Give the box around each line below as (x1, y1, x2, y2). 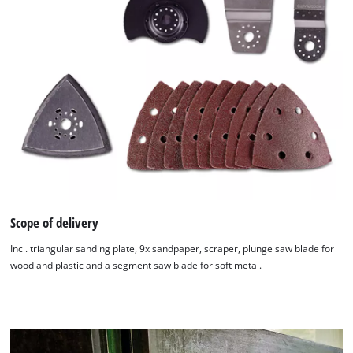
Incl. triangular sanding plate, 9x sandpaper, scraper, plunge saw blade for (10, 243, 335, 255)
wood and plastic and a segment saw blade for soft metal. (10, 259, 262, 272)
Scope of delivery (10, 213, 99, 232)
